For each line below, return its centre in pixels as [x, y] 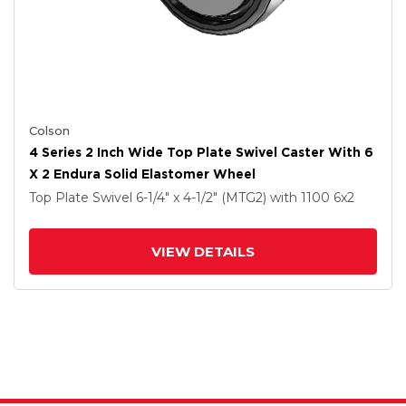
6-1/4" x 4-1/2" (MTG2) [203, 198]
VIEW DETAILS [203, 251]
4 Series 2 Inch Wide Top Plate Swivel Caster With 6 [201, 152]
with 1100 [302, 198]
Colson [49, 130]
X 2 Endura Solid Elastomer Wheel [142, 174]
